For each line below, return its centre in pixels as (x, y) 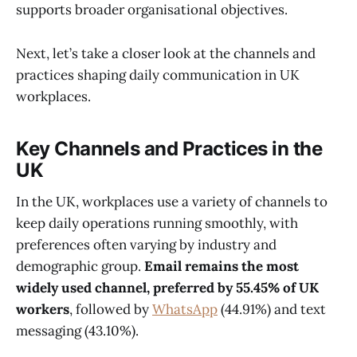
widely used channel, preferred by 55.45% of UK (167, 288)
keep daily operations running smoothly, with (157, 224)
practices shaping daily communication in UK (158, 75)
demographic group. (80, 267)
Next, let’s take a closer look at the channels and (166, 53)
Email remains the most (222, 267)
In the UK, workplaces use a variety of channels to (172, 202)
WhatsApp (185, 310)
